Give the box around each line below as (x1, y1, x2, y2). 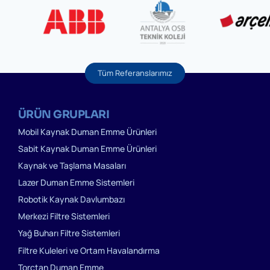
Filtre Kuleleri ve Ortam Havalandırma (18, 244, 160, 256)
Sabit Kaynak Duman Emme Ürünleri (18, 142, 157, 154)
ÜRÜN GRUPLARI (18, 107, 109, 121)
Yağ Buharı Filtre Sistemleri (18, 227, 120, 239)
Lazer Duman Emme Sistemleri (18, 177, 134, 189)
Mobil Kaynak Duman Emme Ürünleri (18, 125, 157, 137)
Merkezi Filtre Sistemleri (18, 210, 110, 222)
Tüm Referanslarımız (98, 67, 172, 78)
